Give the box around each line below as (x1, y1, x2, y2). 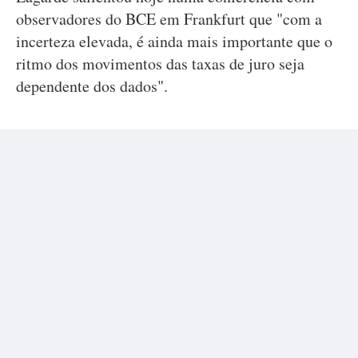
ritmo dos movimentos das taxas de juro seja (16, 53, 304, 74)
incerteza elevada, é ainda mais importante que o (16, 30, 332, 52)
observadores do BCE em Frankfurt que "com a (16, 8, 322, 30)
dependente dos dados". (16, 75, 168, 97)
